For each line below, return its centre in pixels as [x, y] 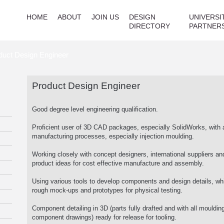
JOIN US [105, 17]
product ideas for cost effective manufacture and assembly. [118, 163]
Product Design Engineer [86, 86]
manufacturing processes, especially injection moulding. [113, 136]
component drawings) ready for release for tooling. [104, 217]
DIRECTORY [149, 26]
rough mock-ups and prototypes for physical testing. [107, 190]
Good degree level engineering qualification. [95, 109]
